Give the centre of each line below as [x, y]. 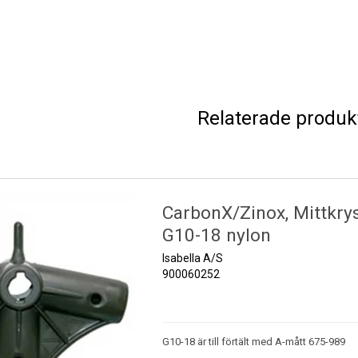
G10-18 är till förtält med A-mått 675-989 [253, 341]
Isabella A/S [192, 258]
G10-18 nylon [216, 235]
